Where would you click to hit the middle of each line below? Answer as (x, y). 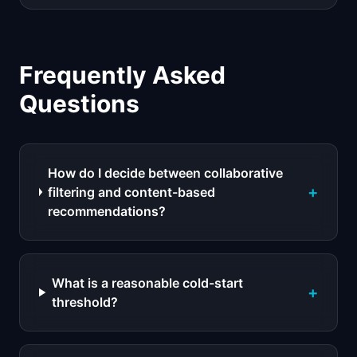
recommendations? (107, 211)
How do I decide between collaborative (166, 173)
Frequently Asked (122, 75)
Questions (79, 104)
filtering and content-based (132, 192)
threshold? (85, 302)
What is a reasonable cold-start (148, 283)
